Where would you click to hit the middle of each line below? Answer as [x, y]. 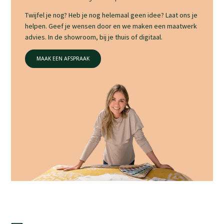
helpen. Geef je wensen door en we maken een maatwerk [111, 26]
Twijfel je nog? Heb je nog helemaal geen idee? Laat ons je [111, 15]
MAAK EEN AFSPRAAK [63, 59]
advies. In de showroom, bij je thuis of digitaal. [94, 37]
